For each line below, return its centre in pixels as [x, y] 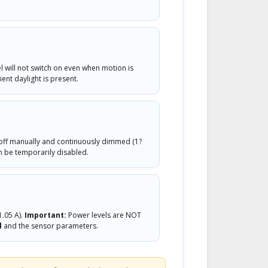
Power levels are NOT [104, 215]
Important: [45, 215]
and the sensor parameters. [50, 226]
